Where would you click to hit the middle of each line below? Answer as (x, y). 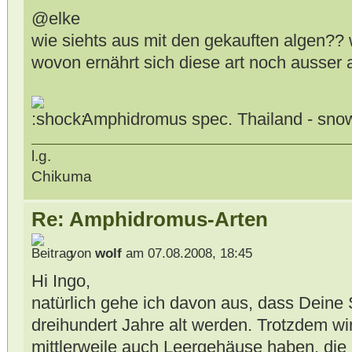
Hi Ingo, (60, 281)
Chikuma (61, 176)
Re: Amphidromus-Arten (149, 219)
